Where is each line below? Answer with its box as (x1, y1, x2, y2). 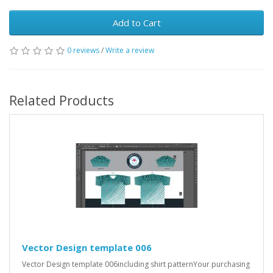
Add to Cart (112, 16, 161, 29)
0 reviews (67, 45, 99, 55)
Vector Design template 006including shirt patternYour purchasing (22, 259, 250, 269)
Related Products (9, 92, 114, 109)
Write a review (105, 45, 154, 55)
